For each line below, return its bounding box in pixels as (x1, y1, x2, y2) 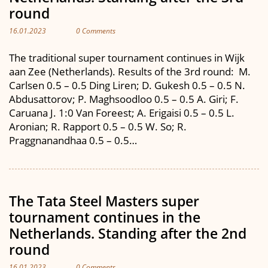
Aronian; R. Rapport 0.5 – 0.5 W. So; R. (9, 120, 187, 133)
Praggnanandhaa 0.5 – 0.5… (9, 133, 137, 147)
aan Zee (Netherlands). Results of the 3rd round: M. (9, 65, 251, 78)
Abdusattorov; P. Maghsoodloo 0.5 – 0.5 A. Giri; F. (9, 92, 239, 106)
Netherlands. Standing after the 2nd (9, 224, 246, 243)
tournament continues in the (9, 208, 200, 227)
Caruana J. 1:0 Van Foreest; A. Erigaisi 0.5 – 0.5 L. (9, 106, 234, 120)
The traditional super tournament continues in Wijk (9, 51, 245, 65)
